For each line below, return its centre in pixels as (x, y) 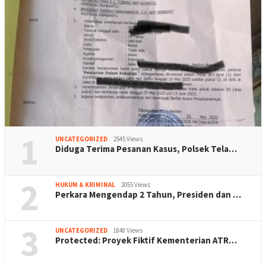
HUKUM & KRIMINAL (85, 185)
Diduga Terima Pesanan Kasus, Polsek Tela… (146, 149)
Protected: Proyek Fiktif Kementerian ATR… (146, 240)
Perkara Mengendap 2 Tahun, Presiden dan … (148, 195)
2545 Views (128, 139)
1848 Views (128, 231)
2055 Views (136, 185)
